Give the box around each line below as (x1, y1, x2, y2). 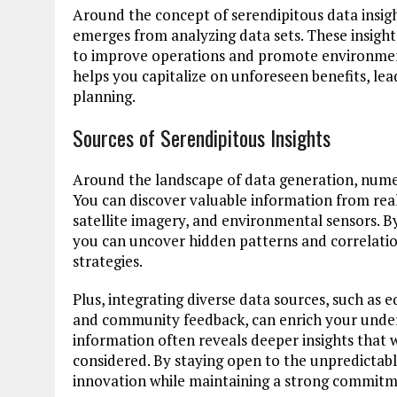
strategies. (73, 250, 143, 271)
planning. (73, 85, 136, 106)
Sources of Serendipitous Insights (73, 121, 331, 153)
